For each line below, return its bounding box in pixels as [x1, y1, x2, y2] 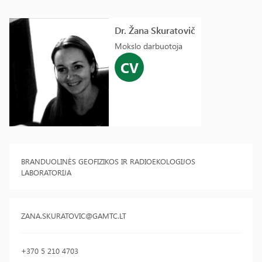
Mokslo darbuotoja [115, 40, 182, 51]
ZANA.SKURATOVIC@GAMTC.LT [21, 211, 126, 220]
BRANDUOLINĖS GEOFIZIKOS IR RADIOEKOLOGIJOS [21, 156, 195, 166]
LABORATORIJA [21, 167, 71, 177]
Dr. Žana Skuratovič [115, 24, 195, 36]
